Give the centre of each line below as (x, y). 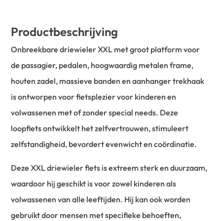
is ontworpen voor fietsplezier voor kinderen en (94, 97)
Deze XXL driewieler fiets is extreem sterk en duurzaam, (109, 168)
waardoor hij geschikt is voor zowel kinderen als (94, 184)
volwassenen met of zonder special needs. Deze (95, 113)
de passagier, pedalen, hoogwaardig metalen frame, (102, 65)
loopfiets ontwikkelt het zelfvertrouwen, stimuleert (100, 129)
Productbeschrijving (65, 32)
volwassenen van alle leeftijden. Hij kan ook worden (101, 200)
